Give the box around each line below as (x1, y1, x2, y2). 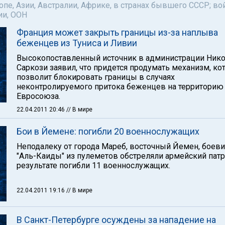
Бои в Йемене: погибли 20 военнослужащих (17, 126, 199, 137)
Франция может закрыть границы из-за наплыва (17, 27, 218, 38)
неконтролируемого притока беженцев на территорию (17, 82, 223, 91)
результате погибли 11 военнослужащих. (17, 161, 170, 170)
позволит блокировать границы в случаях (17, 72, 175, 82)
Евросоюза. (17, 91, 60, 101)
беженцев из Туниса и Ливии (17, 38, 137, 48)
